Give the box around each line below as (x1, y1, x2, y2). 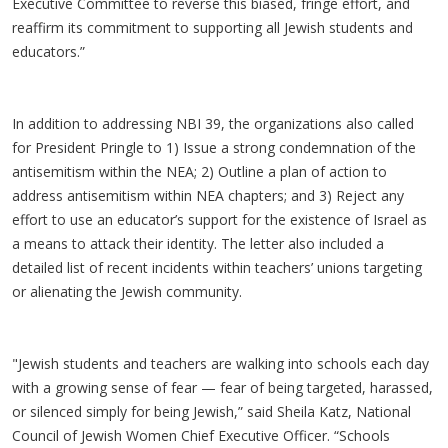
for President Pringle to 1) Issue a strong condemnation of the (12, 138, 416, 157)
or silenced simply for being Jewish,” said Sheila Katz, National (12, 402, 411, 421)
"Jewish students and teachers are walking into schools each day (12, 354, 429, 373)
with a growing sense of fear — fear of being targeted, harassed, (12, 378, 433, 397)
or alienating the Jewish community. (12, 282, 246, 301)
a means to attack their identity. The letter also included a (12, 234, 384, 253)
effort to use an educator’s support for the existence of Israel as (12, 210, 427, 229)
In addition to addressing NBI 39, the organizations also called (12, 114, 414, 133)
